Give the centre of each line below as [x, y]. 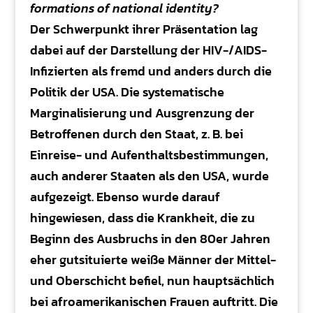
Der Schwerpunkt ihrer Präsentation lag [144, 29]
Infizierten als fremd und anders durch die [151, 71]
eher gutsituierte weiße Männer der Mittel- [153, 260]
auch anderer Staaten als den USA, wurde [149, 176]
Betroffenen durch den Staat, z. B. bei [136, 134]
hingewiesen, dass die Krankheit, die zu [142, 218]
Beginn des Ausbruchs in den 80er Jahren [150, 239]
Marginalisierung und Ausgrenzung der [142, 113]
